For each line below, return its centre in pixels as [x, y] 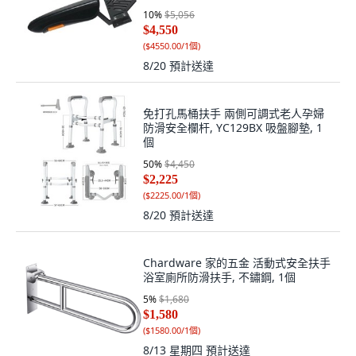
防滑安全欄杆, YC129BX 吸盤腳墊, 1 [233, 128]
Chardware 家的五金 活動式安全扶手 [237, 263]
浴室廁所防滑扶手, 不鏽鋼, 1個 [219, 277]
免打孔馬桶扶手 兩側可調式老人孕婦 [234, 113]
